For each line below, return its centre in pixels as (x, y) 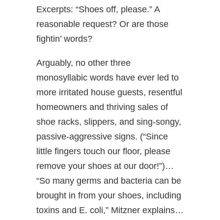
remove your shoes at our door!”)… (105, 166)
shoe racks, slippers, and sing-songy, (109, 122)
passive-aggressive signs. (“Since (102, 137)
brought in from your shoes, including (109, 195)
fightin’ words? (64, 39)
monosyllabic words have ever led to (108, 78)
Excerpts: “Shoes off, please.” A (98, 9)
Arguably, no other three (83, 63)
